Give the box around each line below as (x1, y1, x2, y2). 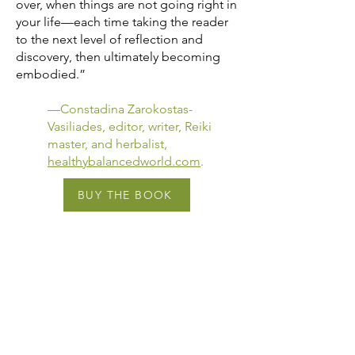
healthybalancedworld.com (48, 153, 200, 169)
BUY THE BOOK (78, 187, 173, 202)
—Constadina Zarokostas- (48, 101, 193, 116)
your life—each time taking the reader (16, 13, 228, 29)
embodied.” (16, 66, 86, 82)
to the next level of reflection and (16, 31, 203, 47)
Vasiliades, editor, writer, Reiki (48, 118, 212, 134)
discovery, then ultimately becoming (16, 48, 220, 64)
